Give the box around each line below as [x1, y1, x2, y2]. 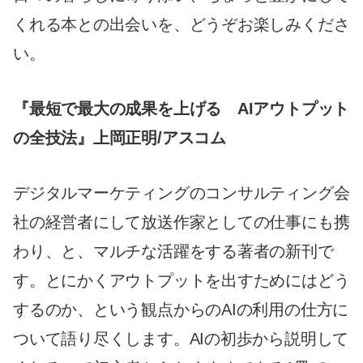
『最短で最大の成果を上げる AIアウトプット [13, 100, 350, 118]
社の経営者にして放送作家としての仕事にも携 [13, 213, 350, 232]
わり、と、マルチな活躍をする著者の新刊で [13, 242, 334, 261]
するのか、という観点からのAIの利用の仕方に [13, 301, 349, 319]
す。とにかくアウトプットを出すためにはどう [13, 271, 350, 290]
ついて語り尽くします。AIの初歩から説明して [13, 330, 349, 348]
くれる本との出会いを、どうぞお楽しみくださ [13, 15, 350, 34]
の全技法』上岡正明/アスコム [13, 129, 226, 147]
